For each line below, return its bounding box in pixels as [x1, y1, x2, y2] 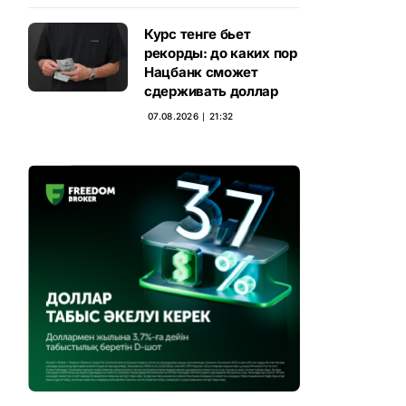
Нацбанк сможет [144, 63, 258, 81]
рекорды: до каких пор [144, 44, 297, 62]
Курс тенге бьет [144, 25, 251, 43]
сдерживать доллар [144, 82, 278, 100]
